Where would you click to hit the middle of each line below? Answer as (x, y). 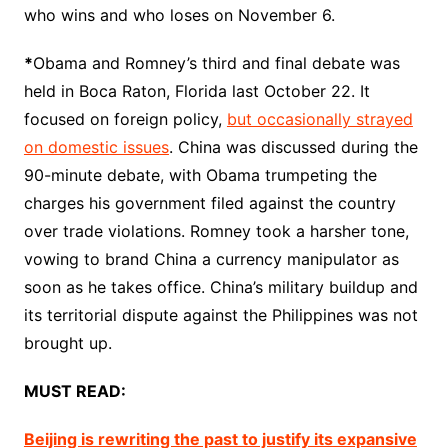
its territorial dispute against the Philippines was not (220, 315)
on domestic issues (96, 147)
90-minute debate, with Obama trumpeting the (200, 175)
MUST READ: (74, 391)
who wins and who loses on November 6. (179, 15)
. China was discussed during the (293, 147)
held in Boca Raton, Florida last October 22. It (196, 91)
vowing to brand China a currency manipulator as (211, 259)
